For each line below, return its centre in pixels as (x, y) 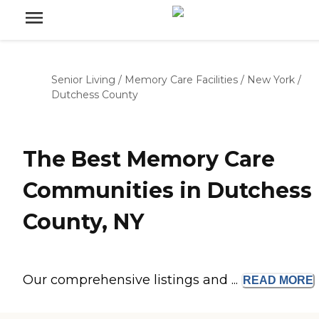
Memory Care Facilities (181, 80)
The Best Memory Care (149, 159)
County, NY (83, 222)
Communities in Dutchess (167, 191)
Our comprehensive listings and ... (132, 280)
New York (271, 80)
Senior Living (83, 80)
